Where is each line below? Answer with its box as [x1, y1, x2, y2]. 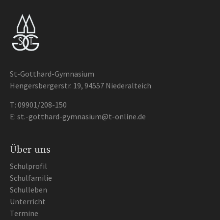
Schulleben [10, 185, 47, 194]
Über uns [10, 144, 51, 156]
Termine [10, 208, 38, 218]
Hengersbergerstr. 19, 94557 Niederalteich [10, 81, 151, 90]
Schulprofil [10, 161, 47, 171]
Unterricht [10, 196, 46, 206]
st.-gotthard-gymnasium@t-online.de [17, 111, 146, 121]
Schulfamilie [10, 173, 52, 183]
